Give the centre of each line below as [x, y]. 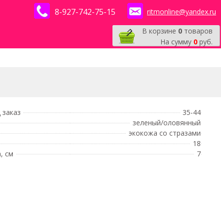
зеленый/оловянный [167, 123]
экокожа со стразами [165, 133]
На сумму [177, 42]
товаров [197, 31]
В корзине [160, 31]
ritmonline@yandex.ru [182, 12]
